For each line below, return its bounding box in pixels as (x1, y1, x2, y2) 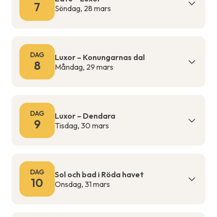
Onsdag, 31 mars (55, 179, 110, 189)
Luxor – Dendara (55, 110, 115, 121)
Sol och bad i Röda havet (55, 169, 144, 179)
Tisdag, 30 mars (55, 120, 109, 130)
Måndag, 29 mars (55, 62, 113, 72)
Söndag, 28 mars (55, 3, 111, 13)
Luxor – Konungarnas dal (55, 52, 145, 62)
